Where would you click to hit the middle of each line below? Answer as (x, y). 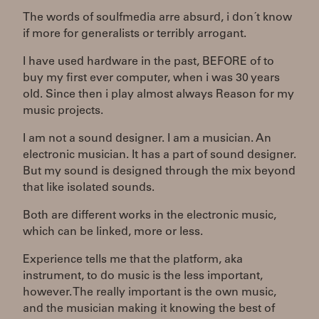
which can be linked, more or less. (113, 232)
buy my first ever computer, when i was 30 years (151, 78)
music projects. (63, 111)
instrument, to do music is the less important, (143, 276)
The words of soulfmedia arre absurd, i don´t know (157, 18)
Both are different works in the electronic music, (150, 216)
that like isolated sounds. (89, 188)
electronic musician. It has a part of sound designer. (159, 155)
